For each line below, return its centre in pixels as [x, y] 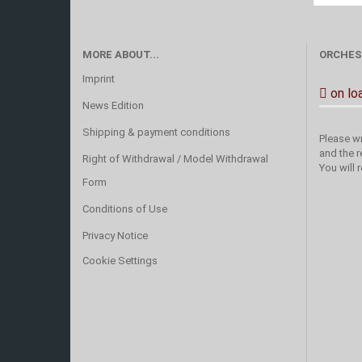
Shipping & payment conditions [156, 132]
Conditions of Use [125, 209]
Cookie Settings [120, 261]
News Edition [113, 105]
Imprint [99, 79]
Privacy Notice [115, 236]
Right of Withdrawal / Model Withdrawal [175, 159]
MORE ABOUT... [121, 55]
